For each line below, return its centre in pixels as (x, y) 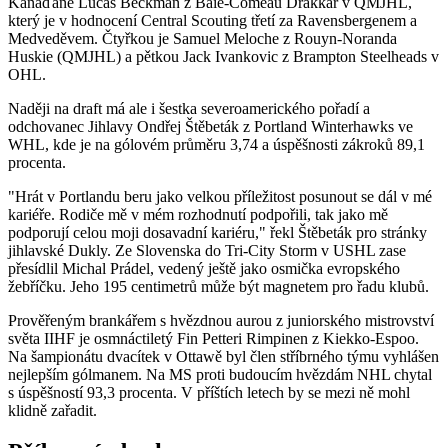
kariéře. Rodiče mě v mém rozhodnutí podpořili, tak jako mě (198, 214)
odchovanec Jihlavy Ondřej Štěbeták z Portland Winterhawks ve (210, 126)
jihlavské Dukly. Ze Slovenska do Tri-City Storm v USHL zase (207, 250)
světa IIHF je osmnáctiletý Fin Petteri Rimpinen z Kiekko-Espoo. (213, 338)
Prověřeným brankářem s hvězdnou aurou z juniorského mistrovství (221, 320)
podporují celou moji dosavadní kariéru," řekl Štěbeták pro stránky (217, 232)
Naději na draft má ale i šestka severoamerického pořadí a (189, 108)
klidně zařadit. (52, 410)
